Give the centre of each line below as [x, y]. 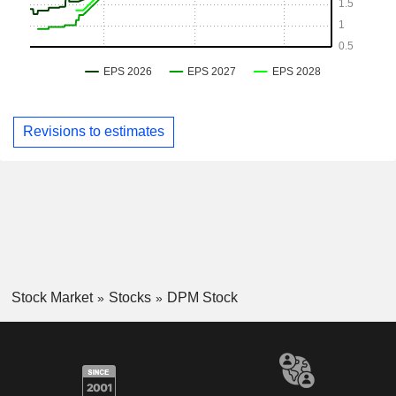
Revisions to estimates [94, 132]
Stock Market [52, 297]
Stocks [129, 297]
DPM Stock [202, 297]
